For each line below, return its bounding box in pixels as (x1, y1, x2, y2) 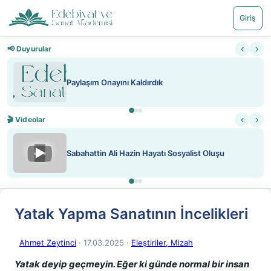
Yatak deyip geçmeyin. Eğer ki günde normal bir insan (15, 258, 249, 270)
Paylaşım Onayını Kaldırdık (67, 77, 163, 87)
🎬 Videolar (7, 115, 46, 124)
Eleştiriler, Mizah (131, 238, 193, 247)
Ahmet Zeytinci (19, 238, 76, 247)
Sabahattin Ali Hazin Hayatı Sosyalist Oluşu (67, 148, 224, 158)
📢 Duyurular (7, 44, 52, 53)
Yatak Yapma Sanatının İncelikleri (15, 205, 248, 223)
